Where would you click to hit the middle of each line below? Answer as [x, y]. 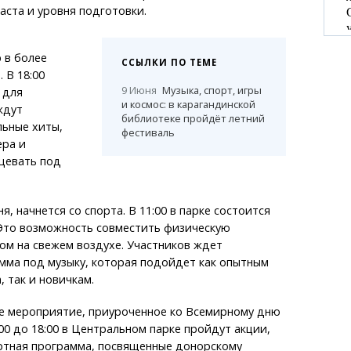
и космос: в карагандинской [189, 104]
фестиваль [148, 132]
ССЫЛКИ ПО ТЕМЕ [170, 62]
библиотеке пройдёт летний [194, 118]
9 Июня [139, 90]
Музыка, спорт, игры [212, 90]
